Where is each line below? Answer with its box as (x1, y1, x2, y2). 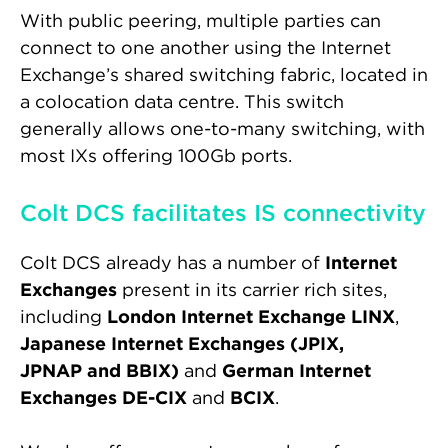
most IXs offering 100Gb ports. (20, 144, 292, 168)
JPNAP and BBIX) (20, 359, 184, 383)
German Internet (222, 359, 371, 383)
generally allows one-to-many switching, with (20, 117, 425, 141)
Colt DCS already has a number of (20, 251, 325, 275)
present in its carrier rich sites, (117, 278, 387, 302)
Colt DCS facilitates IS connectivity (20, 198, 426, 228)
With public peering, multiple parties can (20, 9, 381, 33)
